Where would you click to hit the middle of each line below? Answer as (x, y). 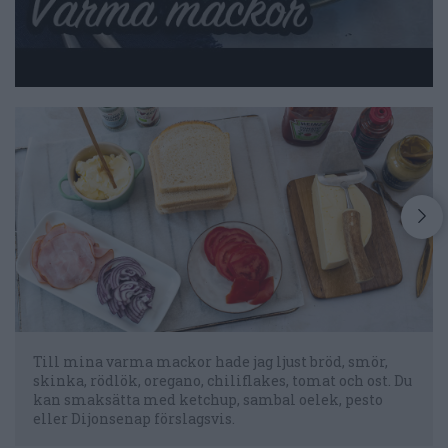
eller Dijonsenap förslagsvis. (134, 419)
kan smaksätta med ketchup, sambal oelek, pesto (208, 400)
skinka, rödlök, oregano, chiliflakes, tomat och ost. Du (222, 381)
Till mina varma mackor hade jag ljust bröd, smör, (210, 362)
